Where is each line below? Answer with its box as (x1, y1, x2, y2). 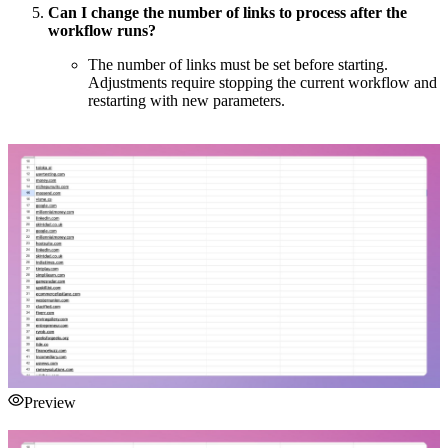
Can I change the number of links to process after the (48, 4, 407, 22)
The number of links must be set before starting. (88, 56, 388, 74)
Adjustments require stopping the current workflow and (88, 74, 437, 92)
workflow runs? (48, 22, 156, 40)
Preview (24, 394, 76, 412)
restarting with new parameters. (88, 92, 285, 110)
